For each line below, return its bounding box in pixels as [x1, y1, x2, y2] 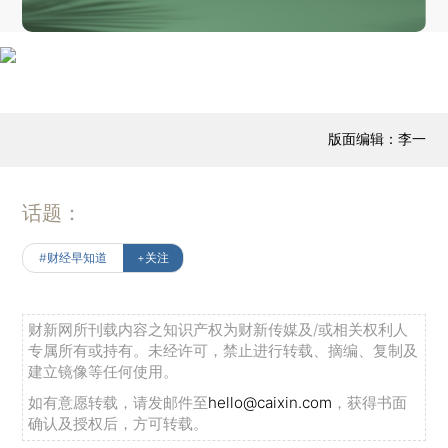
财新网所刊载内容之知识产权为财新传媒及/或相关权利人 [28, 320, 409, 340]
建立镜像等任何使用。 [28, 362, 179, 382]
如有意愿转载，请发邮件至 [28, 393, 209, 413]
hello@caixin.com [208, 393, 333, 413]
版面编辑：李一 [327, 129, 426, 147]
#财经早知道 [39, 249, 108, 265]
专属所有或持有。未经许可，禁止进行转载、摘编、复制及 [28, 341, 419, 361]
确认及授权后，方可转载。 [28, 414, 209, 434]
